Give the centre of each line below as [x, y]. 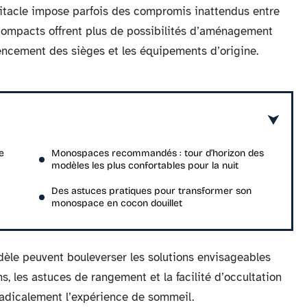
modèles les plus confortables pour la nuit [145, 165]
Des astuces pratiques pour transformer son [151, 191]
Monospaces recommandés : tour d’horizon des [158, 153]
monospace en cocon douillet [117, 203]
